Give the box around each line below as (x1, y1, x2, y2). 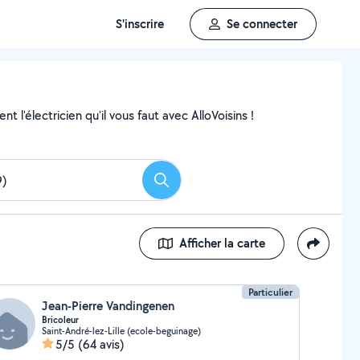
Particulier (248, 285, 293, 299)
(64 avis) (77, 336, 125, 353)
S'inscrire (116, 15, 164, 32)
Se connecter (227, 15, 297, 32)
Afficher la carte (179, 235, 265, 252)
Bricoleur (41, 313, 79, 326)
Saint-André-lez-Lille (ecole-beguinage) (41, 325, 201, 337)
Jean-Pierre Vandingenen (41, 297, 174, 314)
